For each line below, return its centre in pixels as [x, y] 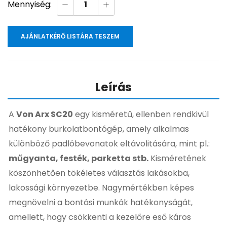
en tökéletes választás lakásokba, [122, 173]
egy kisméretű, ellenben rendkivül [141, 115]
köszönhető [32, 173]
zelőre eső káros [158, 217]
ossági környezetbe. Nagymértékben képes [107, 188]
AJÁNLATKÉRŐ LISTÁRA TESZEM [70, 36]
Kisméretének [177, 159]
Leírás [113, 87]
